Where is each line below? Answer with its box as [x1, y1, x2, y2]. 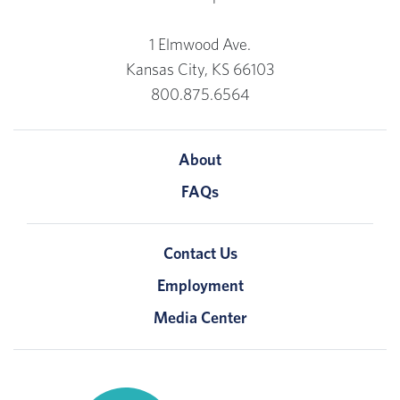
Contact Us [162, 246, 237, 262]
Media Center [153, 311, 247, 327]
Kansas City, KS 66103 [125, 62, 275, 79]
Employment [156, 279, 244, 295]
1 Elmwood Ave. [149, 37, 251, 54]
